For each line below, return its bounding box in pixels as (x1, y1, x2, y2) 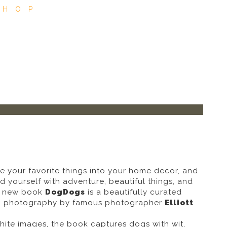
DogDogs (45, 187, 85, 197)
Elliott (164, 198, 194, 208)
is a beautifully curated (85, 187, 182, 197)
